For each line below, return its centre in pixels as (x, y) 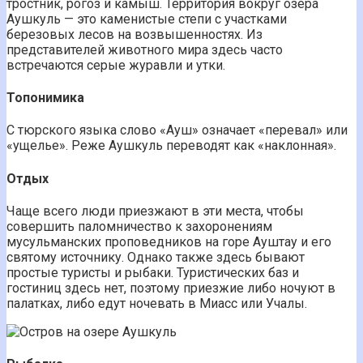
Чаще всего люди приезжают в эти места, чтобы (155, 211)
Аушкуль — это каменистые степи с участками (147, 19)
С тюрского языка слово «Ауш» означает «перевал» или (177, 130)
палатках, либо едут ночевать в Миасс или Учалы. (157, 303)
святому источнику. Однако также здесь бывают (156, 257)
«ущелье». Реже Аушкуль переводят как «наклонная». (171, 146)
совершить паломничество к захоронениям (139, 226)
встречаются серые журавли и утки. (116, 65)
